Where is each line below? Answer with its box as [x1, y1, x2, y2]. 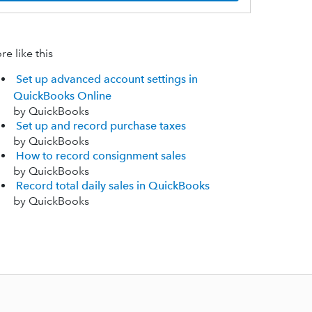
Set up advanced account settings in [15, 72, 198, 86]
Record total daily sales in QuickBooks [15, 179, 210, 193]
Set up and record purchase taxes [15, 119, 186, 133]
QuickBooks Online [13, 89, 111, 103]
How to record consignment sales [15, 149, 186, 163]
